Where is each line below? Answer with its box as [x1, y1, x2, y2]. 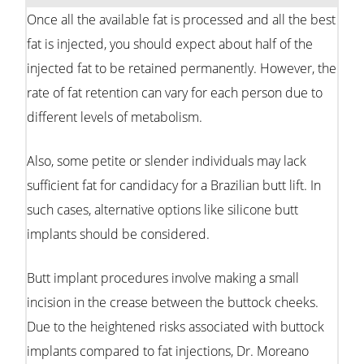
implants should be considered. [27, 224, 210, 243]
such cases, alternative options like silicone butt [27, 200, 298, 219]
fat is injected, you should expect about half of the [27, 34, 313, 53]
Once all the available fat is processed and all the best [27, 10, 336, 28]
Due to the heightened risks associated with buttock [27, 317, 324, 336]
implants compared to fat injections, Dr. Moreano [27, 341, 309, 360]
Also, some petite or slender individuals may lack [27, 151, 306, 170]
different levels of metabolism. [27, 107, 202, 126]
